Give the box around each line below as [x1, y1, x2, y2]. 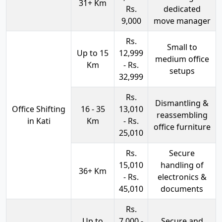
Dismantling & [155, 97, 209, 109]
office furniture [153, 121, 211, 132]
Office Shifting [12, 103, 65, 114]
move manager [153, 15, 211, 26]
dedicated [163, 3, 201, 14]
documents [161, 183, 203, 194]
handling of [160, 159, 204, 170]
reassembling [156, 109, 208, 120]
